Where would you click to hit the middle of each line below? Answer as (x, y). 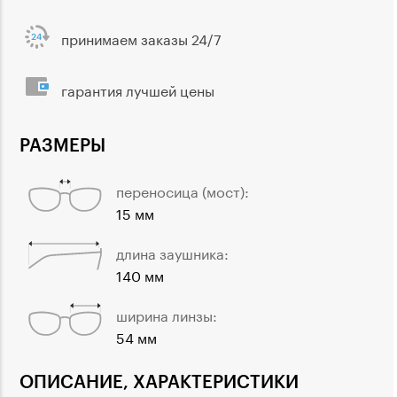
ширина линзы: (167, 314)
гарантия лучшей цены (138, 90)
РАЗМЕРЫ (62, 144)
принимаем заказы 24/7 (141, 38)
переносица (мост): (183, 190)
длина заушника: (172, 252)
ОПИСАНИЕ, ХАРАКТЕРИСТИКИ (159, 381)
